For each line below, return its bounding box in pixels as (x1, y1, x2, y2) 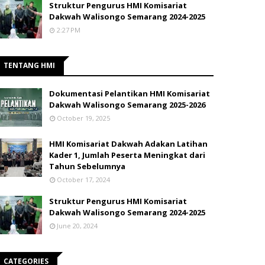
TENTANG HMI (4, 60, 55, 70)
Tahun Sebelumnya (49, 161, 125, 172)
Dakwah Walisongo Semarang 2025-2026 (49, 99, 205, 110)
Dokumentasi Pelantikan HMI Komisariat (49, 88, 210, 99)
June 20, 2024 (57, 221, 98, 230)
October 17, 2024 (57, 175, 110, 184)
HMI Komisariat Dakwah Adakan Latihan (49, 138, 208, 149)
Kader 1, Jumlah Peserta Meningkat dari (49, 150, 205, 160)
